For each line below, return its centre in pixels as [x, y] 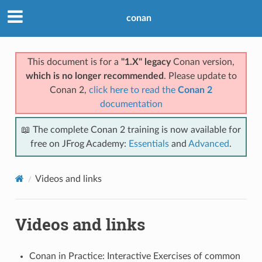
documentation [131, 104]
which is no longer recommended [94, 76]
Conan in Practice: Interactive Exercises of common [135, 256]
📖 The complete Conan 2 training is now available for [131, 130]
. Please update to [200, 76]
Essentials [149, 144]
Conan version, [203, 62]
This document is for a [74, 62]
